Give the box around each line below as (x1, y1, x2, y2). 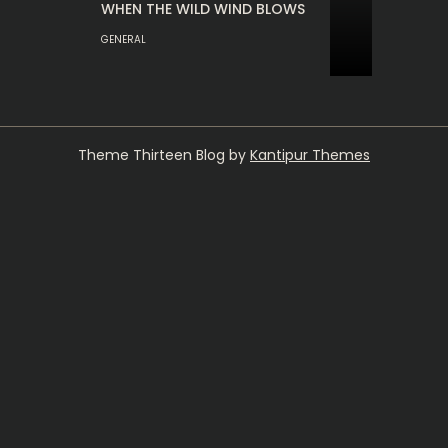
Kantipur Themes (250, 145, 370, 165)
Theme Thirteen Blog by (78, 145, 250, 165)
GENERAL (101, 32, 146, 47)
